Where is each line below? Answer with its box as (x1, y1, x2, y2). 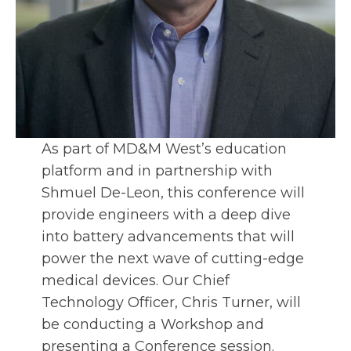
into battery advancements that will (41, 228, 295, 246)
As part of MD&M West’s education (41, 140, 287, 158)
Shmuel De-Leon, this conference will (41, 184, 305, 202)
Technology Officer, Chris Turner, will (41, 294, 301, 312)
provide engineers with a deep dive (41, 206, 291, 224)
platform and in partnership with (41, 162, 273, 180)
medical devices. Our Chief (41, 272, 230, 290)
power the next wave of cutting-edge (41, 250, 304, 268)
